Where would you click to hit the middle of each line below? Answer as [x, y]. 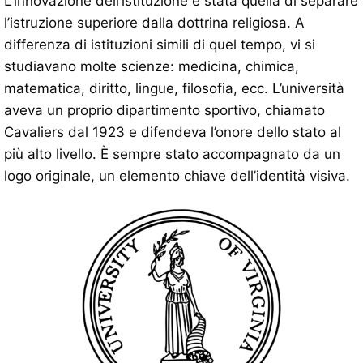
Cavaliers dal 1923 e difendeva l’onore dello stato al [173, 132]
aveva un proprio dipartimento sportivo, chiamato [164, 110]
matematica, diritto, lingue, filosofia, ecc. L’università [174, 88]
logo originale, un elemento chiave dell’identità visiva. [177, 175]
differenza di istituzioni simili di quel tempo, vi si [160, 44]
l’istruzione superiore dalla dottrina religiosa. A [154, 22]
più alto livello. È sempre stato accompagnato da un [172, 154]
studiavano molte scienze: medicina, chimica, [152, 66]
